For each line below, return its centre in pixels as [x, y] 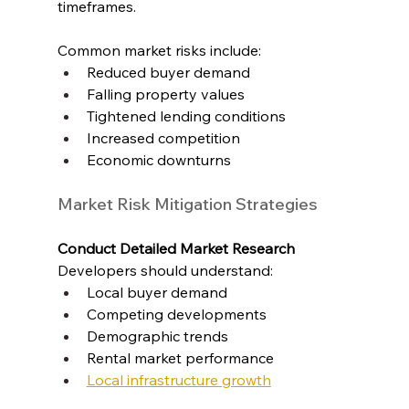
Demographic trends [157, 336]
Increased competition [163, 137]
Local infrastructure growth [178, 379]
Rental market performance [180, 357]
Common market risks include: [159, 50]
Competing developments [176, 314]
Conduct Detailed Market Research [176, 248]
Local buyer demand [157, 292]
